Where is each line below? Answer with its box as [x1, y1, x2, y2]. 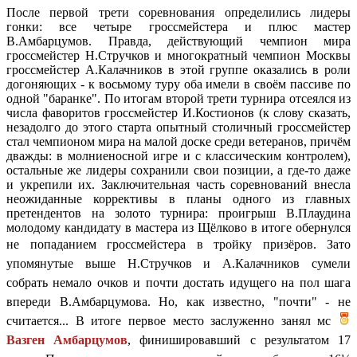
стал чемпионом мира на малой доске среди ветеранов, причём [6, 134, 351, 148]
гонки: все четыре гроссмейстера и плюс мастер [6, 19, 351, 33]
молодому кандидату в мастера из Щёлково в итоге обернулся [6, 220, 351, 234]
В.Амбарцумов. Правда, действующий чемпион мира [6, 33, 351, 48]
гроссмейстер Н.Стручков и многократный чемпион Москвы [6, 48, 351, 62]
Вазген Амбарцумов [6, 332, 128, 347]
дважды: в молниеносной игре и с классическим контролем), [6, 148, 351, 163]
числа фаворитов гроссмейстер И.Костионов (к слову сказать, [6, 105, 351, 120]
